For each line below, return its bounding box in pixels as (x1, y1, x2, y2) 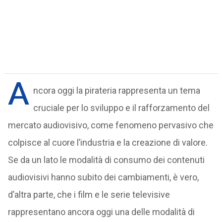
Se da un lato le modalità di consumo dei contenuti (7, 155, 205, 165)
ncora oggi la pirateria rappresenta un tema (33, 85, 200, 96)
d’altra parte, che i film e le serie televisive (7, 189, 170, 200)
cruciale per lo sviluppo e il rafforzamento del (33, 103, 210, 113)
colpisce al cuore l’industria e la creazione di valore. (7, 137, 208, 148)
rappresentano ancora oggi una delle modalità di (7, 207, 195, 217)
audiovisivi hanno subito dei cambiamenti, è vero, (7, 172, 199, 182)
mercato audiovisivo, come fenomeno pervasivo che (7, 120, 214, 130)
